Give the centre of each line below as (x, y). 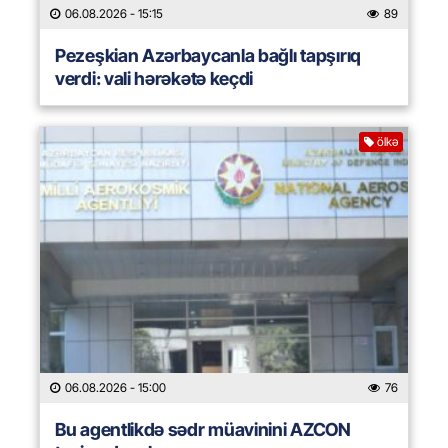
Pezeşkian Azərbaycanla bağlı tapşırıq (208, 56)
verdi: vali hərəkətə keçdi (154, 79)
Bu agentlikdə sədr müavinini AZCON (203, 430)
